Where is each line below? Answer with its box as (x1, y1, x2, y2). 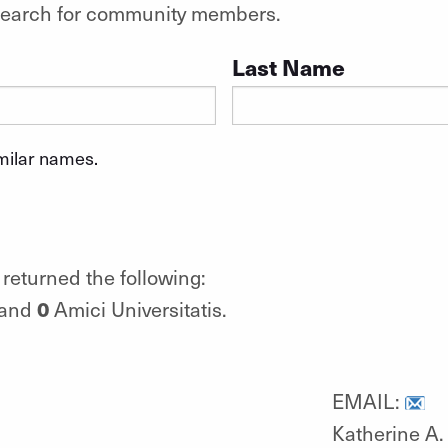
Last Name (231, 51, 345, 82)
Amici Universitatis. (48, 294, 227, 323)
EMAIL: (331, 386, 405, 415)
